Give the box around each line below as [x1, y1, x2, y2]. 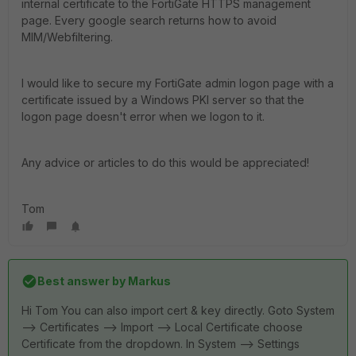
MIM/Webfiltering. [21, 30, 116, 44]
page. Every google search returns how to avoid [21, 14, 277, 27]
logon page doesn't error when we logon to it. [21, 110, 268, 123]
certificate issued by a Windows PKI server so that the [21, 93, 304, 106]
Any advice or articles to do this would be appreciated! [21, 156, 312, 169]
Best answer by [37, 274, 126, 288]
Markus [126, 274, 171, 288]
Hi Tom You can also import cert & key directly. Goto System [21, 304, 335, 317]
